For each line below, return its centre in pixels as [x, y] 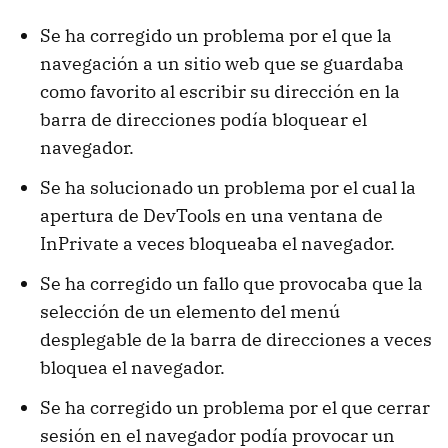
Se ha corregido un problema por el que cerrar [235, 407]
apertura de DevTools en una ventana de [211, 215]
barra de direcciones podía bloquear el [203, 119]
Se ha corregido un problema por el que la [216, 35]
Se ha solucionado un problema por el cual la [228, 187]
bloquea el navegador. [132, 367]
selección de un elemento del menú [190, 311]
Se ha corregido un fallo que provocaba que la [231, 283]
